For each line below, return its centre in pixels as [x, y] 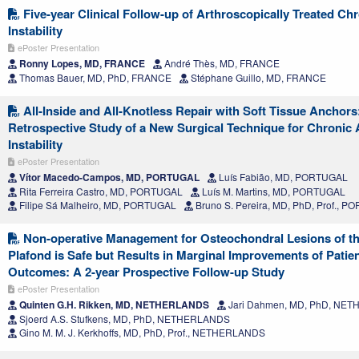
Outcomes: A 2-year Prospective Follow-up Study [146, 271]
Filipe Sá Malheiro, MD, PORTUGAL [97, 204]
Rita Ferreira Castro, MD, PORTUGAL [100, 191]
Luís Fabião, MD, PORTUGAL [282, 176]
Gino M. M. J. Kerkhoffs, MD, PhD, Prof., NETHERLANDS [141, 332]
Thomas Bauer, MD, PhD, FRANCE [94, 77]
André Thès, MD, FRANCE [221, 63]
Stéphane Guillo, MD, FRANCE [257, 77]
